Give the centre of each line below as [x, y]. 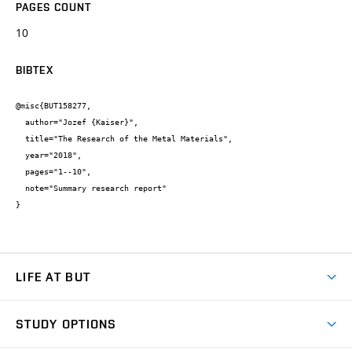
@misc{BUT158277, [53, 106]
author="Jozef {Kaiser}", [20, 123]
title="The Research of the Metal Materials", [20, 139]
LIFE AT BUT [53, 277]
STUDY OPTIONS [66, 324]
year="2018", [20, 156]
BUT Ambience [55, 310]
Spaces [35, 338]
